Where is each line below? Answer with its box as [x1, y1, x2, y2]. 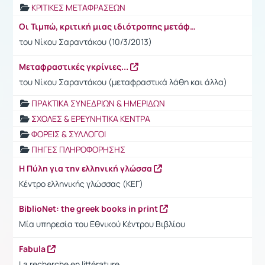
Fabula [19, 243, 47, 254]
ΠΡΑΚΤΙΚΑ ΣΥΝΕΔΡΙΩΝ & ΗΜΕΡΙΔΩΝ [31, 97, 165, 109]
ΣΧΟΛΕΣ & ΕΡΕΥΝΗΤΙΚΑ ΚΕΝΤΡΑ [31, 112, 150, 124]
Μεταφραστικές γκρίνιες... [19, 60, 130, 72]
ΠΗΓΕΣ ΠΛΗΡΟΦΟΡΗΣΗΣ [31, 143, 125, 155]
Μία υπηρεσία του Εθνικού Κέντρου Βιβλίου [19, 218, 185, 230]
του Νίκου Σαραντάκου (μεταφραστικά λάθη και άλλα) [19, 76, 227, 88]
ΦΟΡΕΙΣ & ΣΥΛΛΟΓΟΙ [31, 128, 106, 140]
